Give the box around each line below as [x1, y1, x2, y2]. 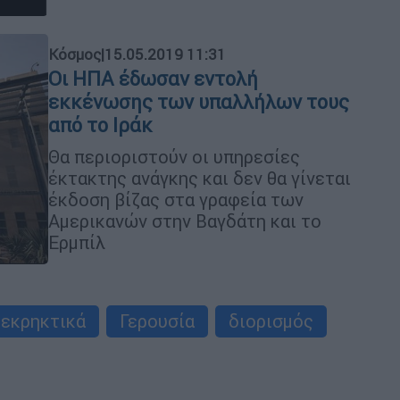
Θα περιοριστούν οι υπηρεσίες [48, 145, 300, 168]
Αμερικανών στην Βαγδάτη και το [48, 209, 321, 232]
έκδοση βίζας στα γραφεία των [48, 187, 304, 211]
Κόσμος [48, 44, 101, 64]
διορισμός [229, 310, 313, 333]
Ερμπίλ [48, 230, 105, 254]
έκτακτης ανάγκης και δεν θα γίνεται [48, 166, 351, 189]
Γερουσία [120, 310, 195, 333]
